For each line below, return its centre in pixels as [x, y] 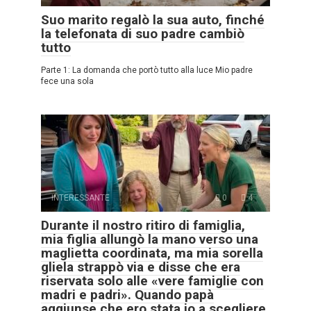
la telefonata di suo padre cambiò [143, 33]
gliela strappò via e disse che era [141, 267]
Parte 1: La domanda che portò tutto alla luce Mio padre [147, 70]
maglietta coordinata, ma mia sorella [152, 253]
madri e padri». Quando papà [127, 294]
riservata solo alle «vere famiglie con [152, 280]
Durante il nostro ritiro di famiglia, [143, 225]
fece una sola [67, 81]
